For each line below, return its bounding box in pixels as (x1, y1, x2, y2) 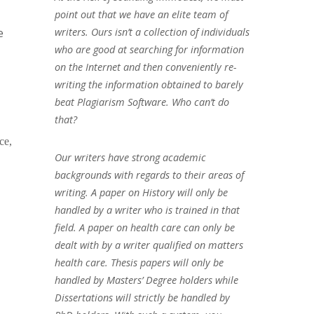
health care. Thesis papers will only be (54, 255, 224, 269)
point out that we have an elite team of (54, 7, 228, 21)
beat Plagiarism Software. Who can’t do (54, 95, 229, 109)
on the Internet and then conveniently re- (54, 60, 237, 74)
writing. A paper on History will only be (54, 185, 228, 199)
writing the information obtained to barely (54, 77, 243, 91)
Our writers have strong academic (54, 150, 206, 164)
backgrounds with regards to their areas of (54, 168, 244, 182)
